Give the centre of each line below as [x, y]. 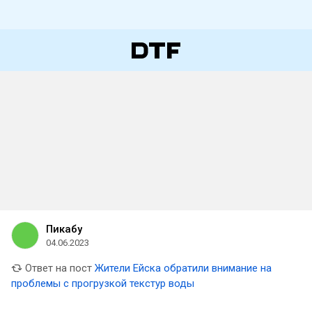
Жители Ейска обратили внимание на [183, 268]
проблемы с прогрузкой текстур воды [103, 283]
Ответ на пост [57, 268]
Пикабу [64, 229]
